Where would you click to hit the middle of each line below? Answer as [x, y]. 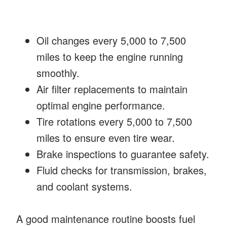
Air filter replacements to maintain [112, 89]
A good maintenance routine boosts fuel [106, 218]
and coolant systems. [84, 186]
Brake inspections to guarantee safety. [123, 154]
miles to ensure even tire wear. [106, 137]
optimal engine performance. [101, 105]
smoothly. [58, 72]
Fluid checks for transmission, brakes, [122, 170]
